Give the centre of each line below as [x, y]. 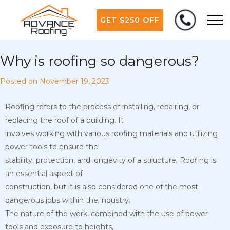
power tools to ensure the [52, 147]
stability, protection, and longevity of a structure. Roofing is [111, 160]
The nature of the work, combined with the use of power [107, 213]
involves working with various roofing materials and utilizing [111, 133]
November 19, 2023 [74, 81]
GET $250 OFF [130, 20]
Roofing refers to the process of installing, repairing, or [102, 107]
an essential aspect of [44, 173]
